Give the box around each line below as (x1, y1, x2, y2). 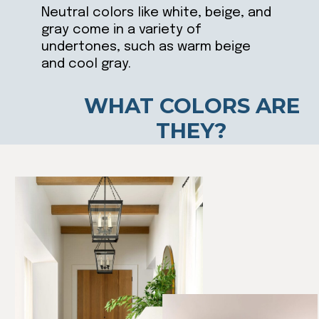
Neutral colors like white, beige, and (41, 6, 271, 20)
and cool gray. (41, 57, 131, 71)
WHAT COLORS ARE (83, 93, 300, 118)
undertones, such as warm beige (41, 40, 251, 54)
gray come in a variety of (41, 23, 202, 37)
